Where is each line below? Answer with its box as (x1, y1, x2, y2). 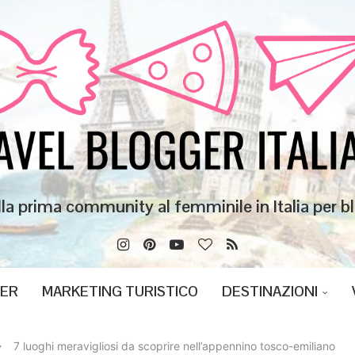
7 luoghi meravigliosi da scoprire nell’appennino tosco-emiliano (13, 338, 335, 353)
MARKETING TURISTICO (42, 281, 198, 300)
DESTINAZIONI (222, 281, 318, 300)
